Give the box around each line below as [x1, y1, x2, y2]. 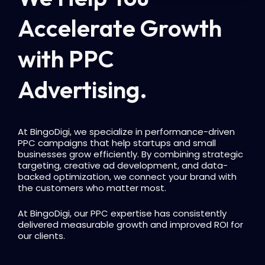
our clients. [18, 230, 65, 243]
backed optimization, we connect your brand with [18, 170, 237, 183]
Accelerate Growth [18, 13, 222, 43]
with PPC [18, 44, 114, 74]
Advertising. [18, 75, 147, 105]
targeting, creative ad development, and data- [18, 159, 228, 172]
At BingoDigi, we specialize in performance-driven [18, 125, 235, 138]
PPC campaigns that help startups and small [18, 137, 216, 150]
